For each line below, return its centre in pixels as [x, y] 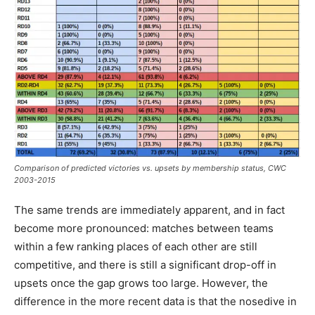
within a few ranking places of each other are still [136, 247]
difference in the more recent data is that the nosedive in [155, 302]
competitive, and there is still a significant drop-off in [145, 265]
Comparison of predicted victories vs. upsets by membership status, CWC [150, 168]
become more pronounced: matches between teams [144, 229]
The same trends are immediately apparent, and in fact [149, 210]
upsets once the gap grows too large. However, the [141, 283]
